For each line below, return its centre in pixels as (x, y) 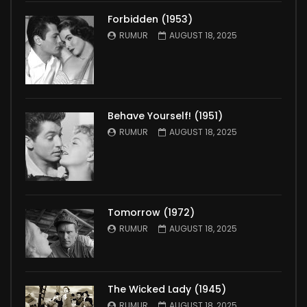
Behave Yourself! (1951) (165, 116)
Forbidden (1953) (150, 19)
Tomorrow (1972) (151, 212)
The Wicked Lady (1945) (167, 290)
